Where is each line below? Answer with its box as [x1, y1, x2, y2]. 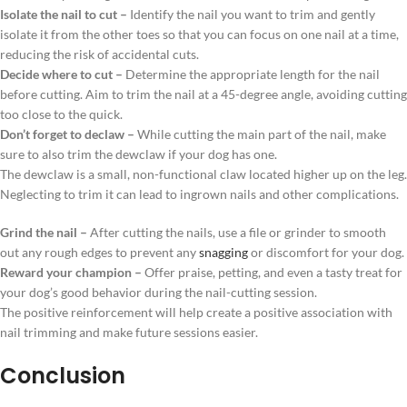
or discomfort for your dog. [251, 243, 404, 260]
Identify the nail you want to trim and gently [130, 5, 375, 22]
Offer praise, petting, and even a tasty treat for [144, 263, 402, 280]
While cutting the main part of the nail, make [137, 125, 386, 142]
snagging [199, 243, 251, 260]
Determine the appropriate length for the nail [125, 65, 380, 82]
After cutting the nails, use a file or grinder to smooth [90, 223, 386, 240]
